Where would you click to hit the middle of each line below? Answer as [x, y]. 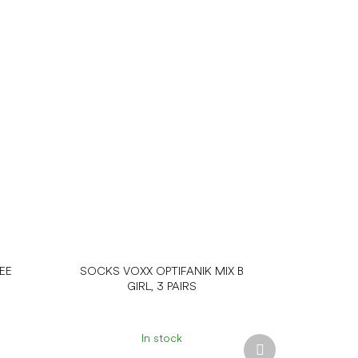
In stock [162, 338]
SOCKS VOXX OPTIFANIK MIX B [162, 270]
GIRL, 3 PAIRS [162, 286]
